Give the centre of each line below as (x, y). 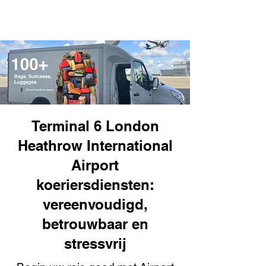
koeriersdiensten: (95, 185)
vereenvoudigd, (95, 204)
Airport (95, 165)
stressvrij (95, 243)
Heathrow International (95, 145)
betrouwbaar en (95, 224)
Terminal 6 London (95, 126)
